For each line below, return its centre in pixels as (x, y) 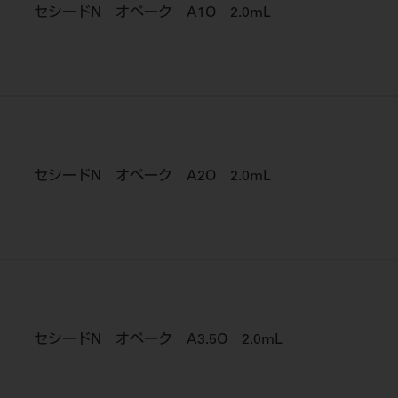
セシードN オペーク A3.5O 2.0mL (158, 340)
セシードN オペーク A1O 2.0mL (152, 13)
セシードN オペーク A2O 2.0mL (152, 177)
